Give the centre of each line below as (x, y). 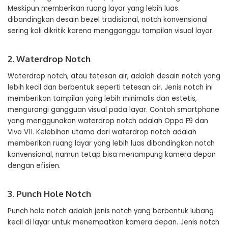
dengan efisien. (34, 166)
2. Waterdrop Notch (49, 59)
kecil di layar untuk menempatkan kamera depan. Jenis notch (113, 222)
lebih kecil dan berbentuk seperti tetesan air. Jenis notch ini (110, 87)
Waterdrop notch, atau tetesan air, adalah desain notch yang (114, 76)
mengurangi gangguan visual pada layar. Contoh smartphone (113, 110)
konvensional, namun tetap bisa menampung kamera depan (112, 154)
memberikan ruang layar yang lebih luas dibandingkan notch (111, 143)
